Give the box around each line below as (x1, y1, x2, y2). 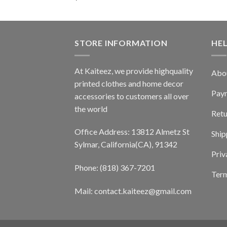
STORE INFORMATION (74, 38, 168, 48)
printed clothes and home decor (74, 78, 183, 88)
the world (74, 103, 107, 113)
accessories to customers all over (74, 91, 189, 101)
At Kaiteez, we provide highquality (74, 65, 193, 75)
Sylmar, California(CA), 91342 (74, 139, 177, 149)
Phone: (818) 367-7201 (74, 163, 155, 173)
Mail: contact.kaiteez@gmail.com (74, 186, 192, 196)
